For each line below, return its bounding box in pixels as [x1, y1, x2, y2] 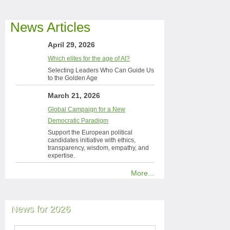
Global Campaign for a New [48, 106, 125, 113]
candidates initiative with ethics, [48, 137, 136, 144]
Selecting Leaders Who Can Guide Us [48, 67, 154, 74]
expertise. [48, 152, 75, 159]
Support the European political [48, 129, 132, 136]
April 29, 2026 [48, 41, 95, 49]
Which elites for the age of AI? [48, 55, 130, 62]
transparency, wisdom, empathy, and [48, 144, 149, 151]
